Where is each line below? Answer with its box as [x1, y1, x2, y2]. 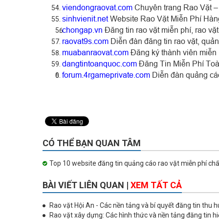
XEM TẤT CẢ [131, 179, 182, 190]
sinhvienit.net [62, 14, 108, 23]
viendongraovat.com [62, 2, 132, 12]
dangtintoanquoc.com [62, 59, 137, 68]
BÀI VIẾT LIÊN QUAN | [43, 179, 131, 190]
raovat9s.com [62, 36, 109, 45]
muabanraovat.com [62, 47, 129, 57]
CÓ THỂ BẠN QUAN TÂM [43, 137, 141, 148]
